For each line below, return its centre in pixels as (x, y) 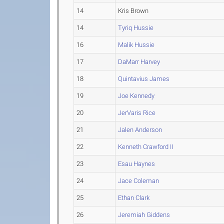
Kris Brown (133, 11)
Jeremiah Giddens (144, 215)
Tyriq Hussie (136, 28)
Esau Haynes (137, 164)
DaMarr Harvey (139, 62)
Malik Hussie (136, 45)
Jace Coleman (139, 181)
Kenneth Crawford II (146, 147)
